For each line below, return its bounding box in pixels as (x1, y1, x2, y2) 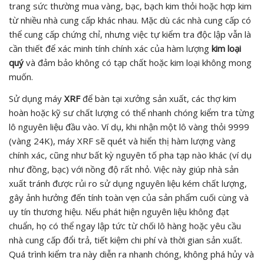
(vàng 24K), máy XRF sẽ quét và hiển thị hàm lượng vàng (9, 134, 236, 147)
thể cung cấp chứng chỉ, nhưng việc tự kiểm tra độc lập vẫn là (9, 28, 251, 40)
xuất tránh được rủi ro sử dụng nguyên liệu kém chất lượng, (9, 177, 247, 189)
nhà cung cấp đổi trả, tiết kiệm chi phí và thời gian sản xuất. (9, 233, 242, 246)
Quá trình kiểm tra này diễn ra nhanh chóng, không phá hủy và (9, 247, 254, 260)
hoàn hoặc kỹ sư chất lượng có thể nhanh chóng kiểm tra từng (9, 106, 255, 118)
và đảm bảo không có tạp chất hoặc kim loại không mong (24, 56, 252, 68)
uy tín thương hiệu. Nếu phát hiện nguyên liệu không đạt (9, 205, 229, 217)
